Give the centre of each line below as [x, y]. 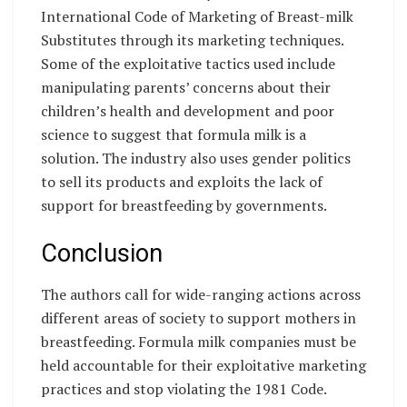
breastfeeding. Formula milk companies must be [199, 341]
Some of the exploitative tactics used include [188, 63]
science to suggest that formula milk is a [174, 134]
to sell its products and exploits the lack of [182, 181]
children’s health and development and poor [188, 110]
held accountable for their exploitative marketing [203, 365]
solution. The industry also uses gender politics [196, 158]
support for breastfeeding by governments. [184, 205]
